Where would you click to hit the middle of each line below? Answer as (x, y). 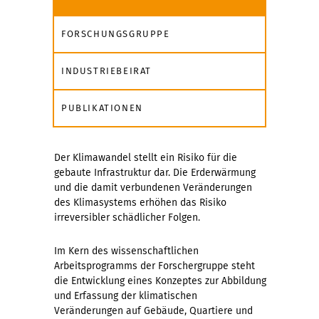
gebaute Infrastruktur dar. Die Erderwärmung (155, 173)
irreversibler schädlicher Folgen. (127, 218)
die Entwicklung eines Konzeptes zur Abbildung (160, 281)
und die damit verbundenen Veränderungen (153, 188)
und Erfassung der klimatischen (126, 296)
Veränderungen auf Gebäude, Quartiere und (153, 311)
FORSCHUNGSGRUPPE (116, 34)
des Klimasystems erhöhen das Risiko (140, 203)
